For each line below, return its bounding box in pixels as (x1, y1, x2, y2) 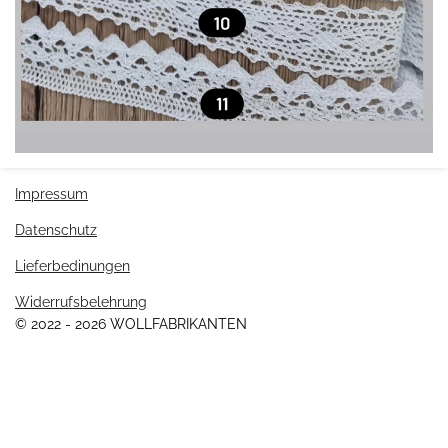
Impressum (15, 185, 88, 202)
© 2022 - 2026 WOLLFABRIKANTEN (15, 315, 247, 332)
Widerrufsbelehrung (15, 293, 147, 310)
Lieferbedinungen (15, 257, 130, 274)
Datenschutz (15, 221, 97, 238)
